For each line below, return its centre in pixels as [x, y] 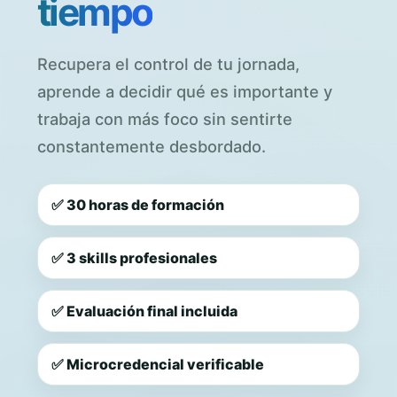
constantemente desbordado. [152, 146]
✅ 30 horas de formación [138, 205]
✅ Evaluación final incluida [144, 311]
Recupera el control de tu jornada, [168, 64]
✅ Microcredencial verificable [158, 364]
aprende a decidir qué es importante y [185, 91]
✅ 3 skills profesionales [134, 258]
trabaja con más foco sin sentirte [165, 119]
